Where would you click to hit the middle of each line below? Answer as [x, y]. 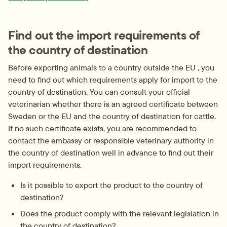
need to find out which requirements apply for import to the [113, 79]
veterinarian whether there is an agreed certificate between [113, 104]
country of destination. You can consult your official [99, 91]
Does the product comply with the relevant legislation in [120, 213]
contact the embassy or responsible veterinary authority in [111, 140]
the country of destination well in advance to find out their [111, 152]
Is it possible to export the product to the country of [111, 185]
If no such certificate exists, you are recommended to [102, 128]
